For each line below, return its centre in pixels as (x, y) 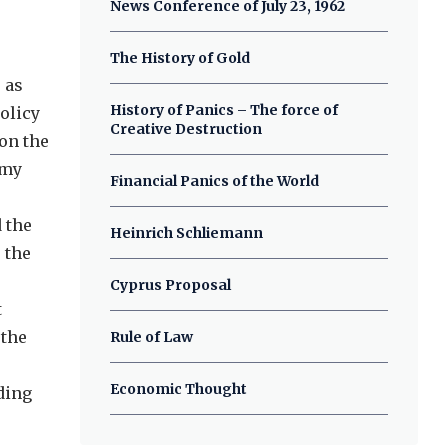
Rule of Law (152, 337)
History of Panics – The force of (224, 110)
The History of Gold (180, 58)
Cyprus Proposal (171, 285)
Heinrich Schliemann (187, 233)
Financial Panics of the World (215, 181)
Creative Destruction (186, 129)
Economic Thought (179, 389)
